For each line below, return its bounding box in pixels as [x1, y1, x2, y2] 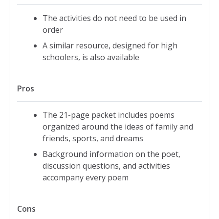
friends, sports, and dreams [43, 133, 143, 144]
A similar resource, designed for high [43, 40, 177, 51]
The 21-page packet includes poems [43, 109, 175, 121]
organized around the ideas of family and [43, 121, 193, 132]
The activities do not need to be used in [43, 13, 186, 24]
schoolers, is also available [43, 52, 139, 63]
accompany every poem [43, 172, 129, 183]
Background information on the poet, [43, 149, 180, 160]
